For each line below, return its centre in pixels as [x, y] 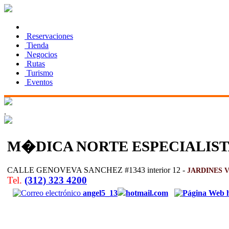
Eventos [39, 82]
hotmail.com [147, 193]
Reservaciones [49, 36]
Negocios [41, 54]
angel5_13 [100, 193]
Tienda [37, 45]
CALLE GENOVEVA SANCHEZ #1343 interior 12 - [97, 170]
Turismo [39, 73]
